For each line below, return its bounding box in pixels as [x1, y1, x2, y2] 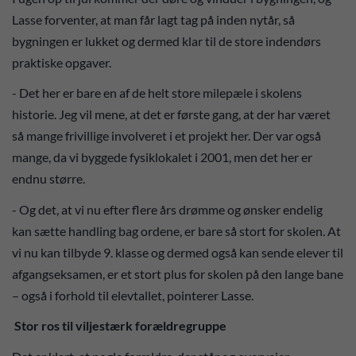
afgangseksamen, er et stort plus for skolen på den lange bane [12, 265, 343, 281]
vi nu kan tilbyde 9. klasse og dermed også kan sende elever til [12, 244, 343, 260]
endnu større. [12, 171, 85, 187]
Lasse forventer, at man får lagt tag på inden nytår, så [12, 11, 295, 27]
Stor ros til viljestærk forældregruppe [12, 318, 226, 334]
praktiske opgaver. [12, 54, 111, 70]
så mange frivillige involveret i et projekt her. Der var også [12, 128, 321, 144]
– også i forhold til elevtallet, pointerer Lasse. [12, 287, 253, 303]
